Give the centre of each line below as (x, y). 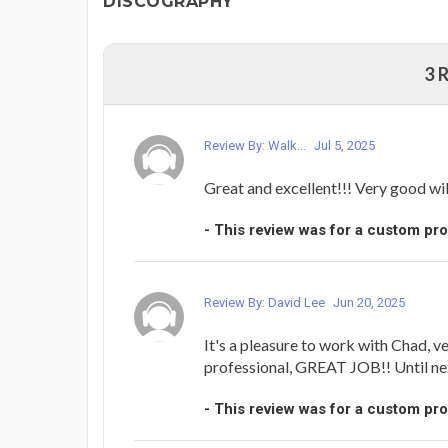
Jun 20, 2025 (369, 302)
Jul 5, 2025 (344, 145)
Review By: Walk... (256, 145)
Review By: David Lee (266, 302)
